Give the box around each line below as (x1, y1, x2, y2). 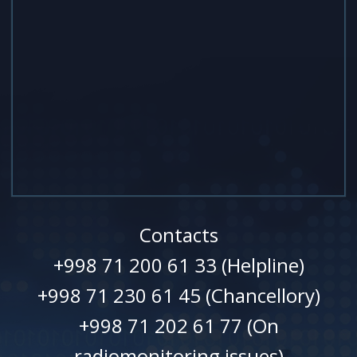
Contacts (139, 221, 218, 248)
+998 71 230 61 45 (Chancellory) (37, 281, 320, 308)
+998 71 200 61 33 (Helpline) (53, 251, 304, 278)
